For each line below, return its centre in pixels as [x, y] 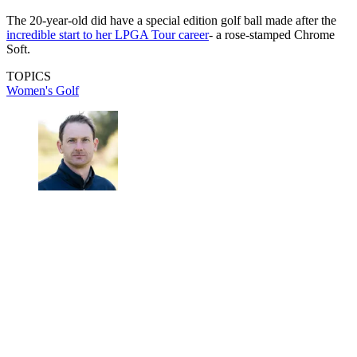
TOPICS [29, 76]
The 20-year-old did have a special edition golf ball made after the [171, 20]
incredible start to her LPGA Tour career [108, 34]
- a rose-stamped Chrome [272, 34]
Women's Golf [43, 90]
